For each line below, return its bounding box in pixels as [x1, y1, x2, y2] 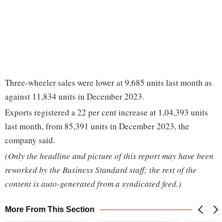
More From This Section [5, 205, 95, 214]
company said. [5, 134, 55, 146]
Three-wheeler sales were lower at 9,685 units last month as [5, 77, 212, 89]
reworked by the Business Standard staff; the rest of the [5, 164, 197, 176]
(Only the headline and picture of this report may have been [5, 150, 214, 162]
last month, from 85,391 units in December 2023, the [5, 120, 189, 132]
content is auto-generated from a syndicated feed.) [5, 178, 181, 190]
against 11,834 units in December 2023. [5, 91, 144, 103]
